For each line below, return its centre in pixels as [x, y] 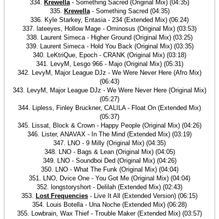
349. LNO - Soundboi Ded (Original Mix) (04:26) [109, 161]
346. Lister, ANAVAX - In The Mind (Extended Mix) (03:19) [109, 134]
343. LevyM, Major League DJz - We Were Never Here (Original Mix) [109, 90]
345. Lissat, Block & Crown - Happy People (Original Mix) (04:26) [109, 125]
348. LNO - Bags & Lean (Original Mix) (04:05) [109, 152]
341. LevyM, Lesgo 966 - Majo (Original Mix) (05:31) [109, 64]
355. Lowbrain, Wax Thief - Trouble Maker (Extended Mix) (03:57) [109, 213]
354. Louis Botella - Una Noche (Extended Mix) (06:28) [109, 205]
